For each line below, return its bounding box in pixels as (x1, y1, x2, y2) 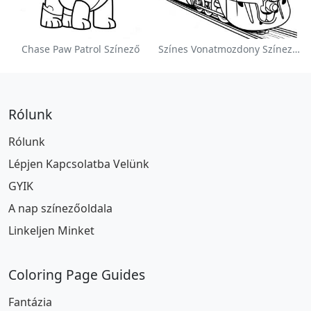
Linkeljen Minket (8, 223, 94, 238)
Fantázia (8, 294, 52, 310)
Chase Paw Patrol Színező (22, 42, 140, 56)
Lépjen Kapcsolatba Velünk (8, 156, 149, 171)
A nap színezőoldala (8, 201, 112, 216)
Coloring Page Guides (8, 265, 145, 284)
